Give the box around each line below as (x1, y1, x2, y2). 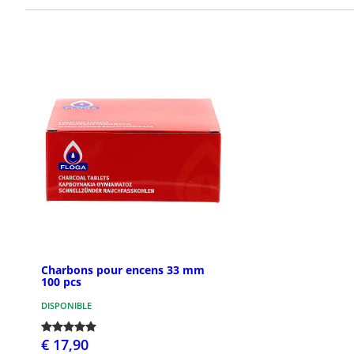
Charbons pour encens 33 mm (41, 262, 205, 278)
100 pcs (41, 274, 81, 290)
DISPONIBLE (41, 299, 92, 312)
